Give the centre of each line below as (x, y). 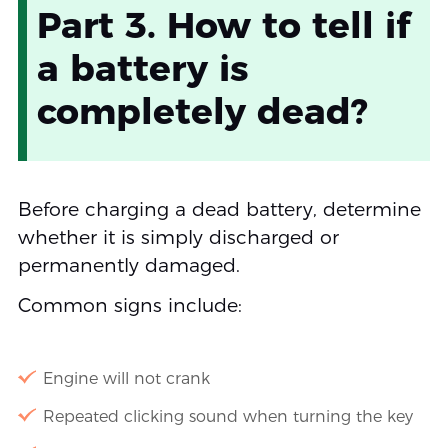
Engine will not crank (126, 378)
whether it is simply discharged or (178, 237)
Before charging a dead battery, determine (219, 209)
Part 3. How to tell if (223, 25)
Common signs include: (129, 305)
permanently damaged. (128, 265)
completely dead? (202, 111)
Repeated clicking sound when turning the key (227, 416)
